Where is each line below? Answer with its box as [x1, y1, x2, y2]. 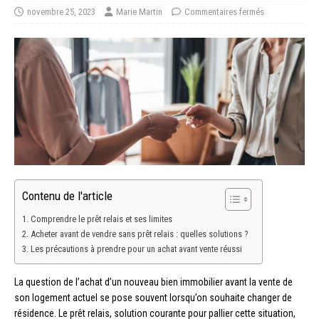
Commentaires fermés [184, 6, 264, 18]
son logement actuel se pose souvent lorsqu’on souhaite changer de [14, 291, 292, 303]
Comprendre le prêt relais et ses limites [30, 213, 172, 224]
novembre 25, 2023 [27, 6, 95, 18]
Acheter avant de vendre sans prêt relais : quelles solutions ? [30, 228, 248, 239]
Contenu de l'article [22, 189, 113, 204]
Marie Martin [116, 6, 162, 18]
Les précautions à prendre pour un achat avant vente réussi [30, 243, 242, 254]
